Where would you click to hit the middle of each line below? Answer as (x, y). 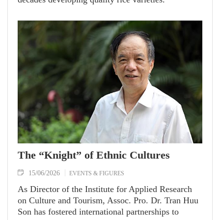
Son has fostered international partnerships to (98, 212)
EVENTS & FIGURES (97, 173)
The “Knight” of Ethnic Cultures (94, 155)
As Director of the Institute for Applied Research (105, 189)
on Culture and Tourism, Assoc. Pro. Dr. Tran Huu (108, 201)
